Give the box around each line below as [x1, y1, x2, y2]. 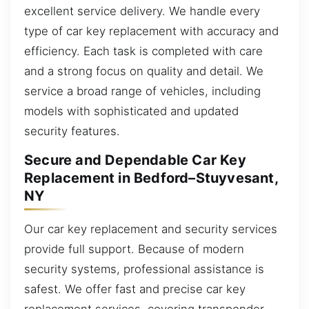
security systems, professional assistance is [24, 261, 264, 276]
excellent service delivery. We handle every [24, 3, 260, 18]
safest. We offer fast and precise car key [24, 281, 246, 296]
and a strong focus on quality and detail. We [24, 63, 263, 78]
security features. [24, 123, 120, 138]
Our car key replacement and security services [24, 221, 277, 236]
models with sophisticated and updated [24, 103, 239, 118]
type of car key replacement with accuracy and [24, 23, 279, 38]
